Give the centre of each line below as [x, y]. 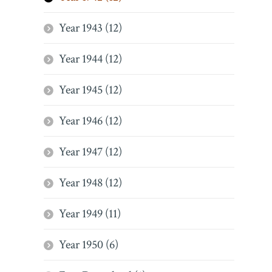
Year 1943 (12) [90, 28]
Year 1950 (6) [89, 245]
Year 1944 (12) [90, 59]
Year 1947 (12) [90, 152]
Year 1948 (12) [90, 183]
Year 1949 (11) [90, 214]
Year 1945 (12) [90, 90]
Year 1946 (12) [90, 121]
